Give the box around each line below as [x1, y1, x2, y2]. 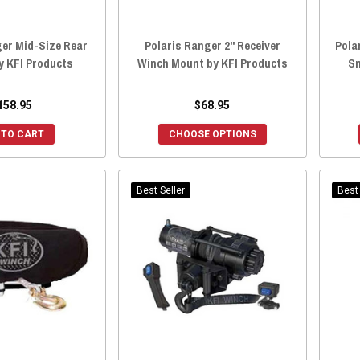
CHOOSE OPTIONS [168, 129, 256, 141]
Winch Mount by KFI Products [137, 55, 288, 72]
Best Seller [136, 185, 185, 197]
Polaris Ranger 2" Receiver [144, 37, 280, 55]
